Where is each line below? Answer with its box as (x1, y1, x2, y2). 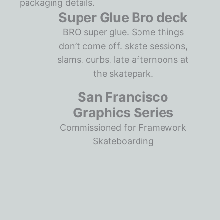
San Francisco (78, 89, 168, 105)
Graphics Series (73, 105, 174, 121)
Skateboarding (92, 136, 154, 146)
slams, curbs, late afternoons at (57, 55, 189, 65)
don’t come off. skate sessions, (58, 41, 188, 51)
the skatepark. (93, 68, 153, 79)
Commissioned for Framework (60, 122, 187, 133)
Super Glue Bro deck (58, 9, 188, 26)
